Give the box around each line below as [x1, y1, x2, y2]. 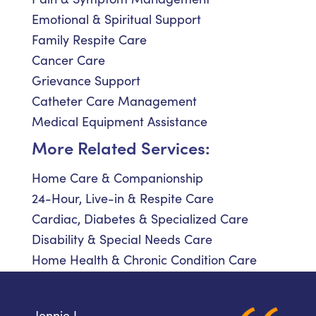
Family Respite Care [32, 31, 147, 49]
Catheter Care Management [32, 92, 197, 110]
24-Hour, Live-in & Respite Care [32, 190, 214, 207]
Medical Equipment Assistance [32, 113, 207, 130]
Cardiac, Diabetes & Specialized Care [32, 210, 248, 228]
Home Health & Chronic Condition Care [32, 251, 257, 269]
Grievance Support [32, 72, 140, 90]
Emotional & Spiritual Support [32, 11, 201, 28]
